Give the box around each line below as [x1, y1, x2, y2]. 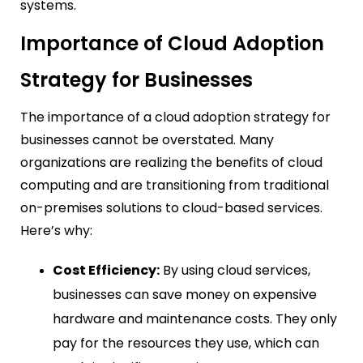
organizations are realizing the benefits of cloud [20, 153, 322, 173]
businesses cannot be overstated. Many [20, 130, 274, 150]
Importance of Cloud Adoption [20, 30, 324, 58]
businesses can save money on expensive [53, 285, 317, 305]
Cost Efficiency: [53, 261, 160, 280]
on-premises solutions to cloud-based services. [20, 199, 326, 218]
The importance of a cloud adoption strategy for [20, 108, 331, 127]
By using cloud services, [160, 261, 310, 280]
